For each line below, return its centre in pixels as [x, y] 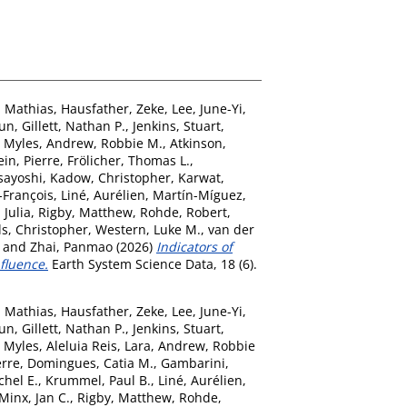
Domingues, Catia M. [90, 362]
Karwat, [201, 177]
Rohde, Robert [184, 212]
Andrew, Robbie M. [104, 143]
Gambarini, [195, 362]
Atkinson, [198, 143]
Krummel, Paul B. [98, 380]
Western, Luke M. [148, 229]
